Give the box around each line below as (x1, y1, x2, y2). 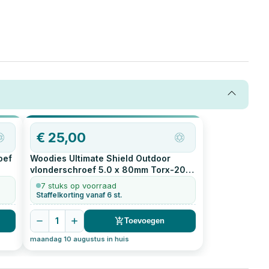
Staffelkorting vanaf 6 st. (35, 190, 122, 199)
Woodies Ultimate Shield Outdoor (29, 153, 171, 163)
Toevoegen (124, 216, 165, 226)
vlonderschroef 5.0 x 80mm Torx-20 (29, 164, 186, 175)
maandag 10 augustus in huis (29, 234, 129, 243)
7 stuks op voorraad (40, 180, 116, 190)
